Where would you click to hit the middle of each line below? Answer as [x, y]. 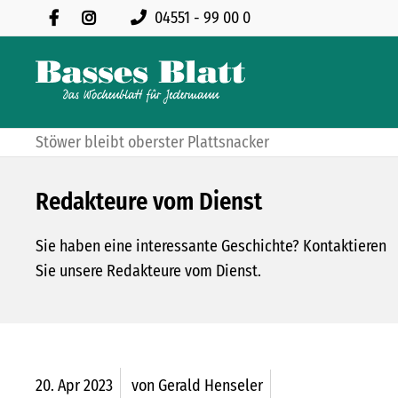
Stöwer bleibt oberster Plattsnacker [152, 143]
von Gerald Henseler [197, 386]
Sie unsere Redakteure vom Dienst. [148, 271]
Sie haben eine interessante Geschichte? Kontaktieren [211, 247]
